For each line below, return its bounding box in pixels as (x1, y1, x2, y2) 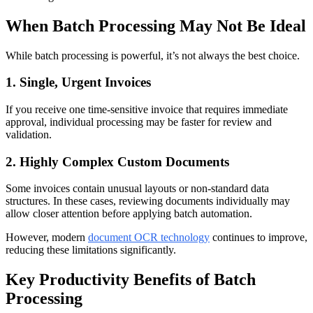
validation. (6, 128, 52, 140)
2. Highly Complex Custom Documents (6, 154, 229, 169)
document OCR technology (88, 231, 210, 244)
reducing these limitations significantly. (6, 244, 176, 256)
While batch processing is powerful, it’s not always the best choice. (6, 49, 300, 61)
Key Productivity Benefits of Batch (6, 270, 256, 289)
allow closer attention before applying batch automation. (6, 208, 252, 220)
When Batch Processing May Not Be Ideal (6, 16, 306, 35)
